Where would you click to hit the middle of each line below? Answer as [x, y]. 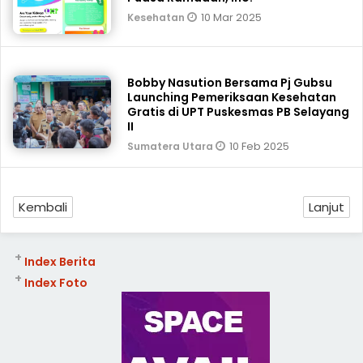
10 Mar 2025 [232, 17]
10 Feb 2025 [260, 146]
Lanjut [327, 207]
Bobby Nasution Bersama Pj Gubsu [230, 83]
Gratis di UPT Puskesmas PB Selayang [239, 112]
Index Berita [60, 262]
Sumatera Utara [172, 146]
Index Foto [56, 283]
